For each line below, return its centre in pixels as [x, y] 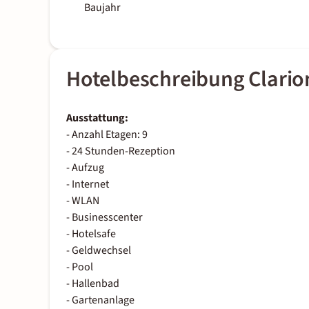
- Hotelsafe [91, 234]
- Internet [88, 185]
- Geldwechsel [99, 251]
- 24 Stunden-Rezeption [121, 151]
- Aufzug [85, 168]
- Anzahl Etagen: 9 [107, 135]
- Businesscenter [104, 218]
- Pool [80, 267]
